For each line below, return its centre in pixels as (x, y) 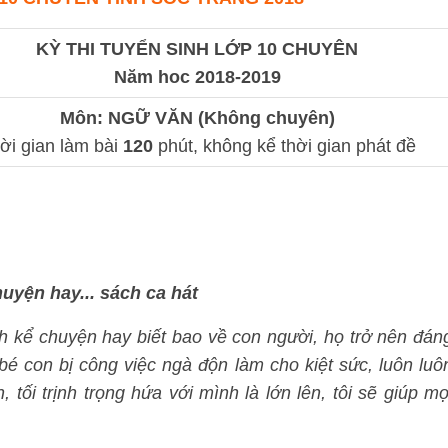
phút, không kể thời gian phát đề (286, 146)
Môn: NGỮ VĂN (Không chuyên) (197, 118)
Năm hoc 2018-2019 (197, 77)
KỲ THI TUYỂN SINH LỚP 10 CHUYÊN (197, 49)
